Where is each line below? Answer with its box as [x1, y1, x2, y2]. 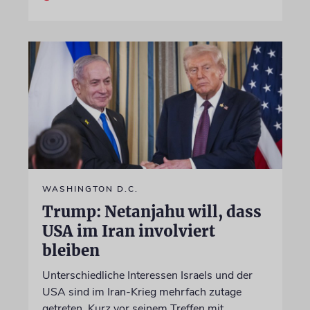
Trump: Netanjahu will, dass [42, 201, 262, 221]
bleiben [42, 240, 100, 260]
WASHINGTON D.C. [42, 183, 138, 194]
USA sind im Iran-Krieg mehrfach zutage [42, 284, 241, 300]
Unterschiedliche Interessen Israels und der [42, 267, 253, 283]
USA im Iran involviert [42, 221, 215, 241]
